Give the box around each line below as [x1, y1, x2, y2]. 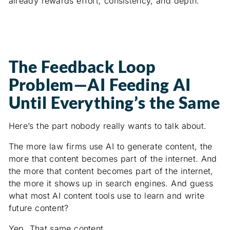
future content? [8, 203, 69, 214]
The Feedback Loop [8, 56, 156, 77]
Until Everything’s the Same [8, 92, 220, 113]
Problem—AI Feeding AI [8, 74, 191, 95]
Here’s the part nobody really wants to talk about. [8, 121, 207, 131]
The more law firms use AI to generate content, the [8, 141, 213, 152]
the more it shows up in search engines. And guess [8, 178, 214, 189]
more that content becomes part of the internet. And [8, 154, 217, 164]
